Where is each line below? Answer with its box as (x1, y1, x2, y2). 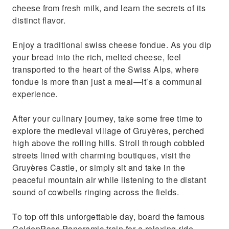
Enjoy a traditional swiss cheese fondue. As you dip (12, 39, 212, 51)
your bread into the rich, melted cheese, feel (12, 51, 181, 63)
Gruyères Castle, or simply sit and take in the (12, 162, 185, 173)
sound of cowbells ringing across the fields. (12, 186, 179, 198)
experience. (12, 88, 58, 100)
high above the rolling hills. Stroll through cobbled (12, 137, 204, 149)
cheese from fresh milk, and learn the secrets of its (12, 2, 205, 14)
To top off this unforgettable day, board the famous (12, 211, 205, 222)
